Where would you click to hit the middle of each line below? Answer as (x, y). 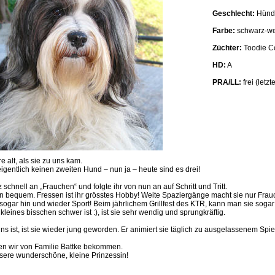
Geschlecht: (233, 14)
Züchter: (227, 48)
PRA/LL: (227, 82)
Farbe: (223, 31)
